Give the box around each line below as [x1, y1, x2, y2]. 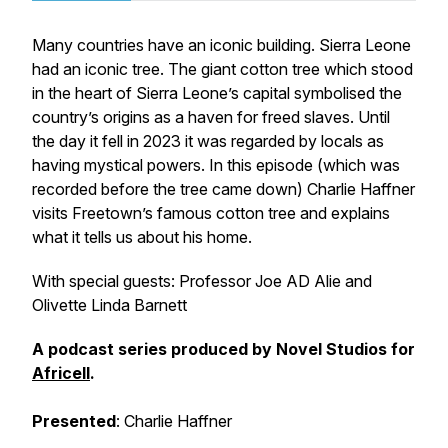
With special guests [32, 271, 171, 291]
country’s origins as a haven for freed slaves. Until [32, 107, 390, 127]
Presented [32, 411, 116, 431]
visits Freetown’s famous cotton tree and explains [32, 203, 390, 223]
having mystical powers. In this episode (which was [32, 155, 400, 175]
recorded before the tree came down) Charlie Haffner [32, 179, 415, 199]
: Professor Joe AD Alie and [171, 271, 372, 291]
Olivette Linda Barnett [32, 295, 187, 315]
